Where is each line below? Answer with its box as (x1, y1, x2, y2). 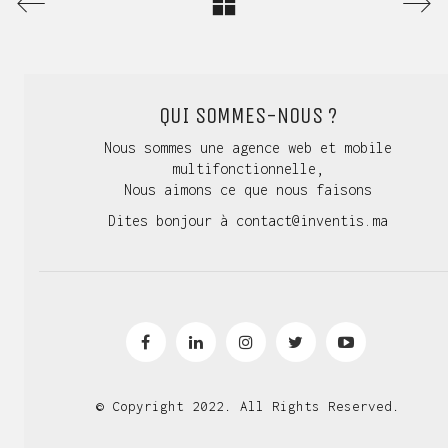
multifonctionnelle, (172, 160, 324, 177)
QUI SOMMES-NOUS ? (159, 102, 337, 129)
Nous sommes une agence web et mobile (104, 139, 392, 156)
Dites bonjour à (108, 211, 236, 229)
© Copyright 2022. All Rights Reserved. (96, 397, 400, 414)
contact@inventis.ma (236, 211, 388, 229)
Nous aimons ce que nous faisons (124, 181, 372, 198)
